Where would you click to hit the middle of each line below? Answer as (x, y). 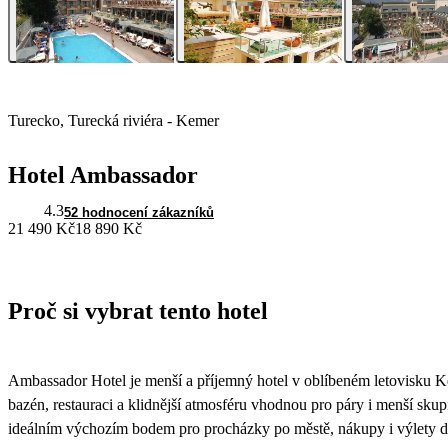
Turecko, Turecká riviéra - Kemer (113, 121)
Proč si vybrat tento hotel (138, 311)
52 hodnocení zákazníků (139, 213)
